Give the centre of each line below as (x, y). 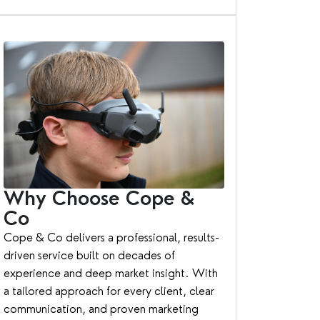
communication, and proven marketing (101, 309)
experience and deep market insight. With (110, 274)
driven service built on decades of (89, 256)
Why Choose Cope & (99, 199)
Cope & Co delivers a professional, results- (111, 238)
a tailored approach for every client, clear (109, 291)
